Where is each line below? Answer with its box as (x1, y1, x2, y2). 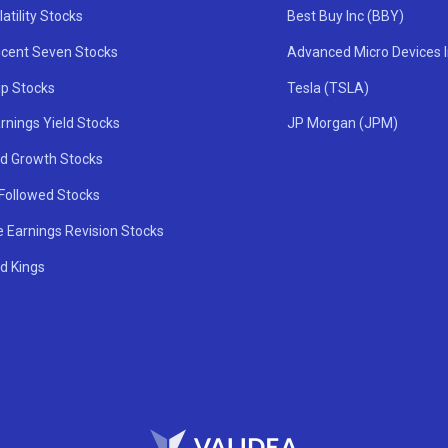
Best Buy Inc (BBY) (286, 8, 404, 25)
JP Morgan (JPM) (286, 115, 398, 132)
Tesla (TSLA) (286, 79, 369, 96)
